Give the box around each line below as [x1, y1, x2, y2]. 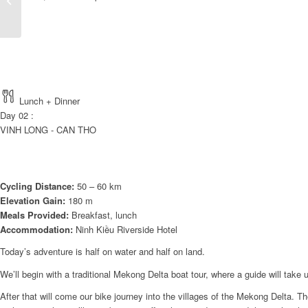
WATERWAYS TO [24, 2, 94, 15]
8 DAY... [24, 31, 56, 44]
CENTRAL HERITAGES [24, 16, 120, 30]
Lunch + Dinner [19, 94, 80, 108]
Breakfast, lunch [69, 208, 137, 222]
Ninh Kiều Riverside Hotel [73, 223, 177, 236]
